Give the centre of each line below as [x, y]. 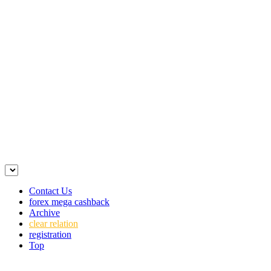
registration [50, 234]
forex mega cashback [69, 202]
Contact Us [51, 191]
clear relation [54, 224]
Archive [44, 213]
